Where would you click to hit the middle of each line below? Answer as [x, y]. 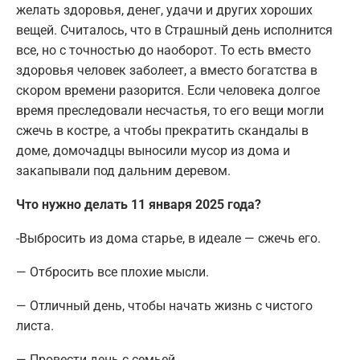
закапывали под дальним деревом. [123, 171]
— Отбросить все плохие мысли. [112, 272]
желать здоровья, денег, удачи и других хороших [164, 10]
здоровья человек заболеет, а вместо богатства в [167, 71]
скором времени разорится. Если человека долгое [168, 91]
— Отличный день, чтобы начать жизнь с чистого [164, 306]
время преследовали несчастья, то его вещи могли [170, 111]
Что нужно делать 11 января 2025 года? [139, 205]
